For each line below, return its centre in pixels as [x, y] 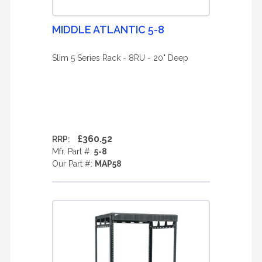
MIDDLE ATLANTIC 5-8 [108, 30]
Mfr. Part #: [73, 151]
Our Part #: [73, 164]
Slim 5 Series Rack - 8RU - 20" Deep [120, 58]
